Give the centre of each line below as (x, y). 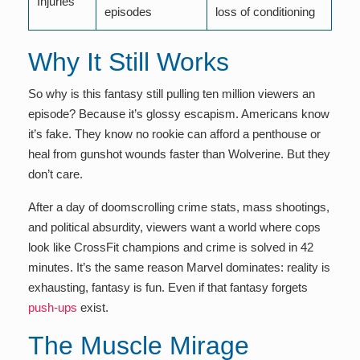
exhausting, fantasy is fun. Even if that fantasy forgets (168, 287)
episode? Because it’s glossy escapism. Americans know (179, 114)
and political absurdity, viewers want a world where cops (174, 227)
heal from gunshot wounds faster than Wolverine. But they (179, 154)
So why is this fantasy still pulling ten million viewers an (172, 94)
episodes (128, 12)
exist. (93, 307)
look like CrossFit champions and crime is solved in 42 (171, 247)
